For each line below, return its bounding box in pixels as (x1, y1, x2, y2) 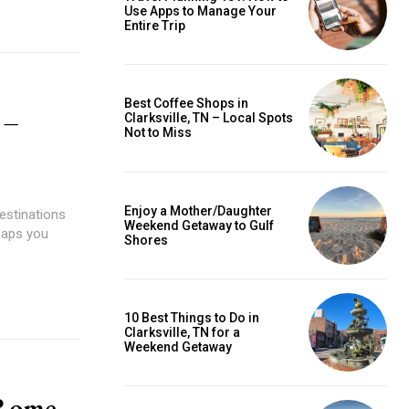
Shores (124, 232, 168, 247)
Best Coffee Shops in (124, 96, 248, 111)
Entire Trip (124, 17, 185, 33)
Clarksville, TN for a (124, 325, 240, 341)
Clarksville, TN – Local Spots (124, 110, 293, 126)
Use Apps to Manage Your (124, 3, 277, 18)
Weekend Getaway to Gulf (124, 217, 274, 233)
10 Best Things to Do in (124, 310, 259, 326)
